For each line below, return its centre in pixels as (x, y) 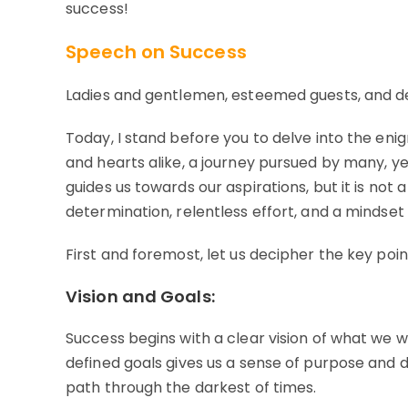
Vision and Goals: (140, 297)
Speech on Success (156, 52)
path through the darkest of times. (191, 388)
